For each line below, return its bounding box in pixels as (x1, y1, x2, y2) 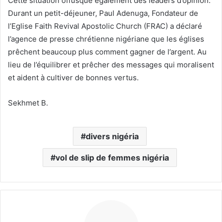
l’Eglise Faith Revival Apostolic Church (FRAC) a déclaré (8, 21, 202, 31)
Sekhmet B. (8, 98, 48, 108)
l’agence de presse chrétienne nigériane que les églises (8, 34, 204, 44)
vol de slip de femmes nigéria (55, 152, 169, 163)
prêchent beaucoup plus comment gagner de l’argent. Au (8, 47, 207, 56)
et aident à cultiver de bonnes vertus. (8, 72, 139, 82)
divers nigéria (86, 131, 139, 141)
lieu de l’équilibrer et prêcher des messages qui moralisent (8, 59, 214, 69)
